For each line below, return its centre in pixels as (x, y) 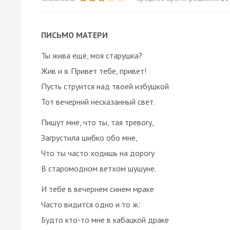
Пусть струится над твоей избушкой (105, 86)
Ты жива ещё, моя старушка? (92, 55)
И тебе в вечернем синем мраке (98, 189)
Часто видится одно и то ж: (91, 204)
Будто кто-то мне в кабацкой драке (105, 219)
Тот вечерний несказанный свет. (98, 101)
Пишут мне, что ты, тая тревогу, (98, 122)
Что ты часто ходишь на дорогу (98, 153)
